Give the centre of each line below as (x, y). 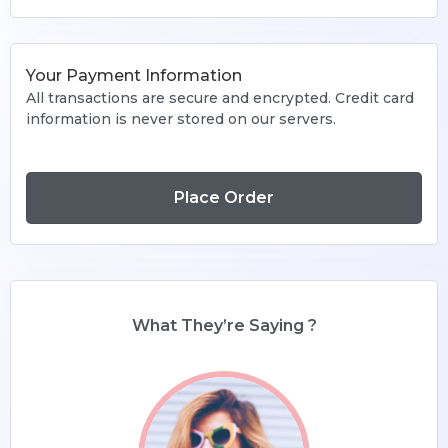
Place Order (224, 197)
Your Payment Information (134, 75)
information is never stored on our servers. (181, 119)
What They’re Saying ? (224, 325)
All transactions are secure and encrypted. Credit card (220, 98)
